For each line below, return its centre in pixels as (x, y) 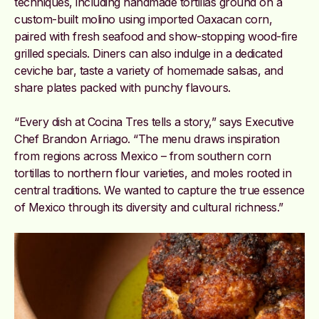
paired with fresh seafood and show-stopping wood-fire (156, 36)
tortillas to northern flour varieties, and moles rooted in (153, 173)
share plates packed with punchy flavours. (122, 87)
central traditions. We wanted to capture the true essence (159, 190)
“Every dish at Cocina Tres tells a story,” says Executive (154, 121)
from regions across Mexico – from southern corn (143, 156)
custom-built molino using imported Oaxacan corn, (143, 19)
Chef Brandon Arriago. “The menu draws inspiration (147, 138)
